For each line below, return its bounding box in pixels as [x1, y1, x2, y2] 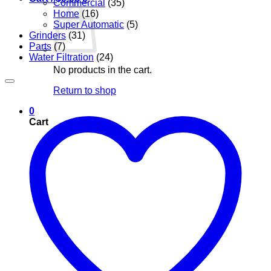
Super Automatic [53, 19, 124, 30]
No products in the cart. [53, 65, 152, 75]
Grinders [29, 30, 66, 41]
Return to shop [53, 85, 116, 96]
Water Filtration [29, 51, 94, 62]
